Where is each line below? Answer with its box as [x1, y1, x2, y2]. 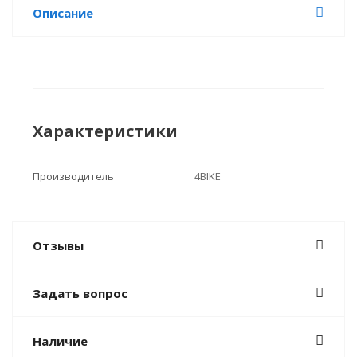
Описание [33, 5, 93, 21]
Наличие [33, 333, 88, 349]
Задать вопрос [33, 285, 127, 301]
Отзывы [33, 237, 84, 253]
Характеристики [33, 120, 178, 142]
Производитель [33, 169, 114, 183]
